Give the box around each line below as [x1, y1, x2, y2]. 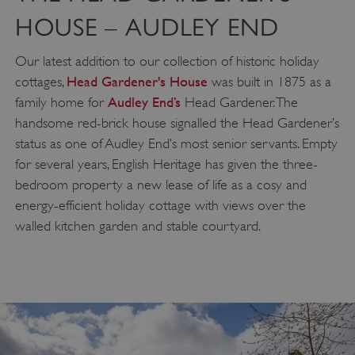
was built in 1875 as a [207, 74, 331, 90]
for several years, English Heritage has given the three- [14, 156, 318, 173]
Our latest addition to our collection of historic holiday [14, 53, 319, 70]
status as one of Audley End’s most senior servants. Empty [14, 136, 338, 152]
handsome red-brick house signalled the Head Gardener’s [14, 115, 339, 132]
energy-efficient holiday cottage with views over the [14, 197, 306, 214]
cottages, [14, 74, 67, 90]
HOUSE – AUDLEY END [14, 13, 279, 42]
